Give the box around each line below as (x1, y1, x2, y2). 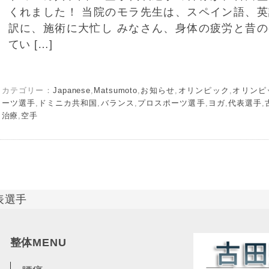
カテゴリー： (1, 86, 53, 95)
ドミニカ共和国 (38, 98, 98, 108)
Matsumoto (94, 86, 138, 95)
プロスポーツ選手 (137, 98, 205, 108)
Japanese (52, 86, 91, 95)
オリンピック (178, 86, 230, 95)
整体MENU (10, 237, 67, 249)
